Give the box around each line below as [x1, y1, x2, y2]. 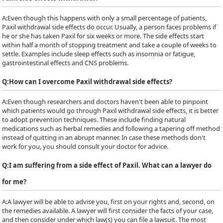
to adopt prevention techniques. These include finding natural [2, 115, 186, 124]
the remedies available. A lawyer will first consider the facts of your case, [2, 206, 214, 215]
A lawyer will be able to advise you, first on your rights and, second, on [7, 197, 215, 206]
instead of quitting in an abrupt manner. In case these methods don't [2, 133, 206, 142]
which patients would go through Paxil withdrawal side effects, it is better [2, 106, 219, 115]
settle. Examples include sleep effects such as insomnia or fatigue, [2, 49, 196, 58]
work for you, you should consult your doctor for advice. [2, 142, 169, 151]
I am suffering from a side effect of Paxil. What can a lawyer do [9, 161, 212, 170]
